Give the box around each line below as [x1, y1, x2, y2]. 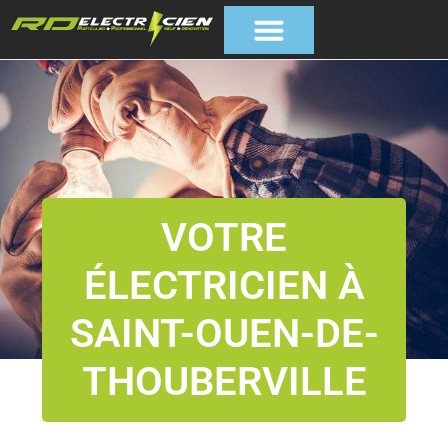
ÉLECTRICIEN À [83, 262, 365, 310]
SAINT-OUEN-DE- [69, 310, 379, 358]
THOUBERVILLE [81, 358, 367, 406]
